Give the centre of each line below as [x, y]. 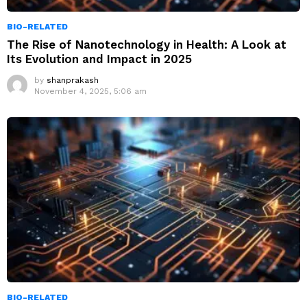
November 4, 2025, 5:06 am [90, 91]
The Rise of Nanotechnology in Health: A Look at [147, 45]
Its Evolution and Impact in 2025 [99, 59]
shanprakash [73, 81]
